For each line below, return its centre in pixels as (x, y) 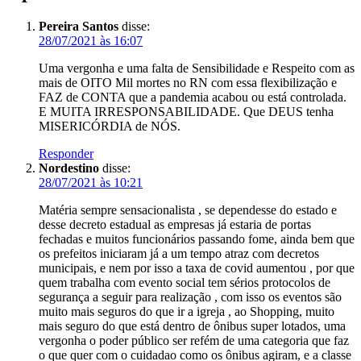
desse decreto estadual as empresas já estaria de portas (175, 224)
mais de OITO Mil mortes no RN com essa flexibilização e (188, 82)
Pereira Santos (79, 26)
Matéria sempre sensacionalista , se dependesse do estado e (188, 210)
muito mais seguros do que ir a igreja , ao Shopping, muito (187, 311)
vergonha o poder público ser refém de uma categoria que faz (194, 340)
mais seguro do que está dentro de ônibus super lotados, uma (192, 326)
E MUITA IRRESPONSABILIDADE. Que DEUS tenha (186, 111)
